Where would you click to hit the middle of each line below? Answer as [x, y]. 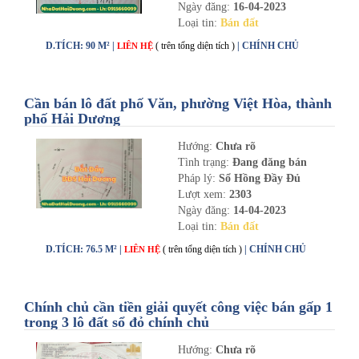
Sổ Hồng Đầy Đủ [258, 178]
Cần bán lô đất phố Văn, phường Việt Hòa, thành [178, 103]
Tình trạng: [205, 162]
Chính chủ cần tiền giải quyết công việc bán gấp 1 [178, 307]
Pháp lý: [196, 178]
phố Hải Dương [72, 118]
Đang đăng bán [269, 162]
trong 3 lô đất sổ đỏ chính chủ [117, 322]
